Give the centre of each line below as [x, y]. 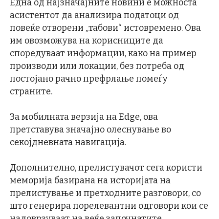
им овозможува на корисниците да [87, 40]
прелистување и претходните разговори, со [105, 193]
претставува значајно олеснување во [90, 129]
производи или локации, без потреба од [97, 66]
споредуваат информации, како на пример [103, 53]
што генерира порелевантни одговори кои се [109, 206]
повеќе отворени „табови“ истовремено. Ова [105, 28]
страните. [32, 91]
